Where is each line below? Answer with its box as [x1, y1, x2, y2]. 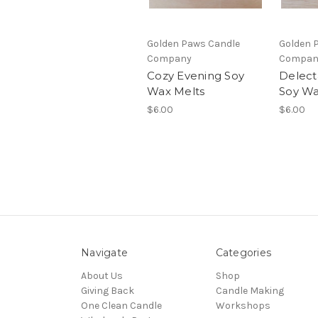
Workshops [215, 300, 270, 312]
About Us [81, 270, 123, 283]
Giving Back [81, 285, 134, 297]
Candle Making [215, 285, 284, 297]
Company [147, 53, 192, 65]
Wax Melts [147, 84, 205, 99]
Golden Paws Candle [147, 38, 240, 50]
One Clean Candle [81, 300, 162, 312]
